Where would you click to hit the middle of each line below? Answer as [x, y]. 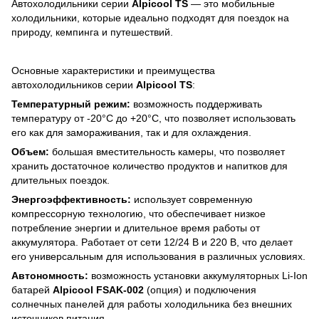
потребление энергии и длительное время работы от [136, 228]
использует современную [192, 199]
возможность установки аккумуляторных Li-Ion [198, 275]
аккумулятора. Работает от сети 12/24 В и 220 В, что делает [152, 242]
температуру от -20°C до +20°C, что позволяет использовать [153, 118]
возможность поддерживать [196, 104]
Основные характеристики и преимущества [113, 70]
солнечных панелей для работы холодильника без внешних [152, 304]
